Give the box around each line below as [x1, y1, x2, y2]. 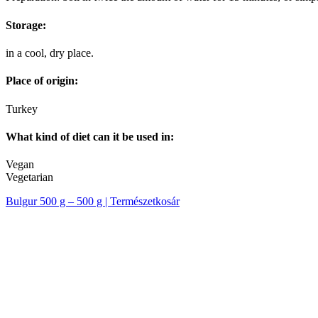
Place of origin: [6, 75, 78, 87]
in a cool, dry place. [6, 47, 94, 59]
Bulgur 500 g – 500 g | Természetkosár [6, 195, 180, 208]
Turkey [6, 102, 38, 115]
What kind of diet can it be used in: [6, 130, 174, 143]
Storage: [6, 18, 46, 31]
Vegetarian [6, 171, 53, 184]
